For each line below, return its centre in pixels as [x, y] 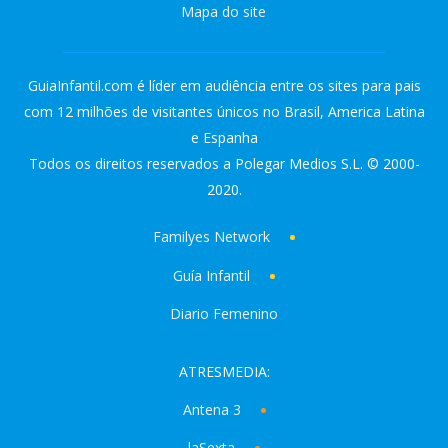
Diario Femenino [224, 313]
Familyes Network [211, 237]
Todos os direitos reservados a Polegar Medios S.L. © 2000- [224, 164]
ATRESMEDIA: [224, 372]
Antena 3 [211, 410]
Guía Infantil [211, 275]
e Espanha [224, 138]
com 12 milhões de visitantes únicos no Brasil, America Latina [224, 112]
